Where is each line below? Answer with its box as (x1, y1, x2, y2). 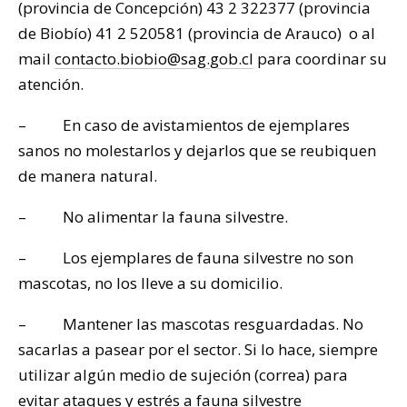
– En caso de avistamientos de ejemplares (18, 114, 350, 136)
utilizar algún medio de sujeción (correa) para (18, 364, 348, 386)
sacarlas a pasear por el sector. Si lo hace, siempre (18, 339, 378, 361)
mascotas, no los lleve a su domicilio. (18, 273, 283, 294)
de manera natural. (18, 165, 157, 187)
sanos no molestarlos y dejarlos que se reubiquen (18, 140, 376, 162)
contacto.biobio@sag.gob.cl (55, 48, 253, 70)
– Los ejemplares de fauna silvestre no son (18, 247, 353, 269)
